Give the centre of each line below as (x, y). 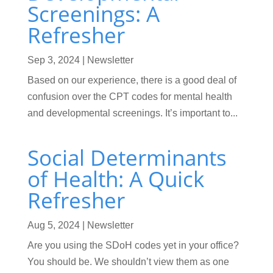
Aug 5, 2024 (53, 225)
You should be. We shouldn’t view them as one (128, 261)
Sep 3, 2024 (53, 60)
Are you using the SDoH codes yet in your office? (133, 245)
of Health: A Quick (115, 179)
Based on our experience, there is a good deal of (132, 80)
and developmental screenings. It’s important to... (132, 113)
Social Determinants (127, 157)
